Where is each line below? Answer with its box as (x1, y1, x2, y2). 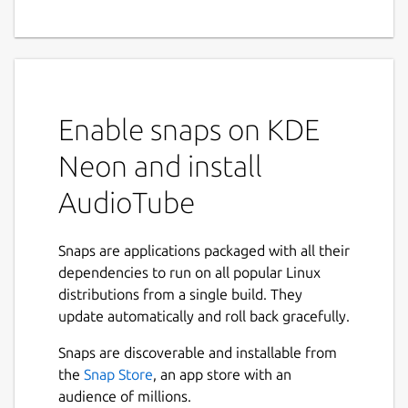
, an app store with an (153, 365, 291, 382)
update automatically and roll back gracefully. (58, 307, 350, 324)
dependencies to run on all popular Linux (58, 263, 321, 280)
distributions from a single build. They (58, 285, 302, 302)
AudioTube (58, 185, 195, 219)
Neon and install (58, 148, 262, 182)
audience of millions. (58, 387, 191, 404)
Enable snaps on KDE (58, 112, 320, 146)
